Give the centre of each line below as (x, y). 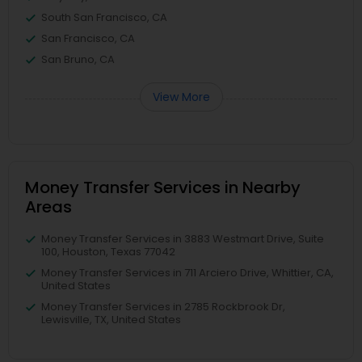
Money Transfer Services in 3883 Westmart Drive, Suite (183, 239)
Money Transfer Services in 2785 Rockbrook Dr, (163, 307)
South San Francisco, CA (104, 17)
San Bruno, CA (78, 59)
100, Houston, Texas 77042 (108, 252)
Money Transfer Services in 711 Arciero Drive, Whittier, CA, (187, 273)
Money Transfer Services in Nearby (163, 187)
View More (181, 97)
